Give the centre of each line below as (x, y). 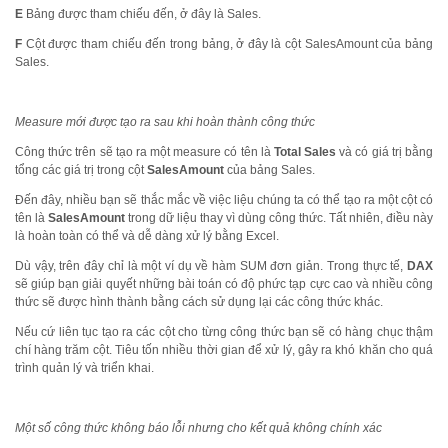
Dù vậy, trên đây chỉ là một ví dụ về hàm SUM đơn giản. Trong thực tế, (211, 266)
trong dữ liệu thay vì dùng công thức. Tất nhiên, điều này (279, 218)
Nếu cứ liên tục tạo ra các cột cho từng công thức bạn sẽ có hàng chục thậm (224, 332)
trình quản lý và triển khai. (84, 368)
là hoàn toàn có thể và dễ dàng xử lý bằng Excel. (147, 236)
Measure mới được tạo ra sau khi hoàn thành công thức (165, 122)
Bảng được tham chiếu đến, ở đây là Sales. (142, 14)
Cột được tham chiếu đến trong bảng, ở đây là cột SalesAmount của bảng (227, 44)
